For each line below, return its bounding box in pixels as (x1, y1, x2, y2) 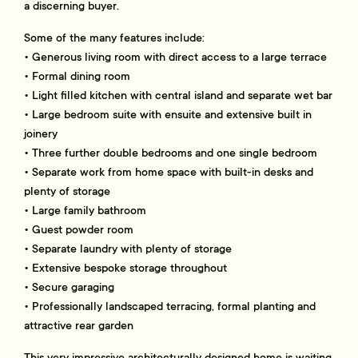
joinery (24, 126, 58, 141)
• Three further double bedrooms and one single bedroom (24, 145, 318, 161)
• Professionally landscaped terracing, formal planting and (24, 299, 316, 314)
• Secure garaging (24, 280, 115, 295)
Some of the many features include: (24, 30, 205, 46)
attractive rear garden (24, 318, 134, 333)
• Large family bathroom (24, 203, 147, 218)
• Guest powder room (24, 222, 134, 237)
